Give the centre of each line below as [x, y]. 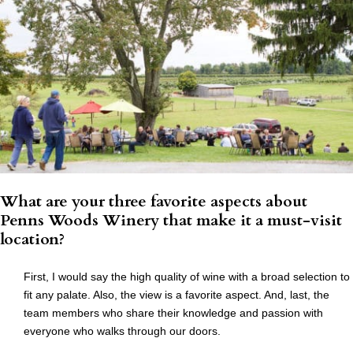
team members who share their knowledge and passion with [173, 313]
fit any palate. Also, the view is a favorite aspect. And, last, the [176, 295]
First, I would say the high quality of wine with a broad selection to [187, 277]
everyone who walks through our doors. [122, 331]
